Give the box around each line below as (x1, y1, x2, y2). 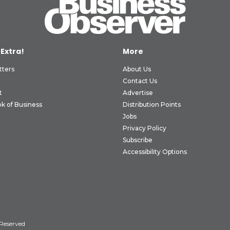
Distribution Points (123, 100, 181, 108)
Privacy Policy (123, 124, 166, 132)
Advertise (123, 88, 153, 97)
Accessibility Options (123, 147, 187, 156)
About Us (123, 65, 151, 73)
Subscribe (123, 136, 152, 144)
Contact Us (123, 76, 157, 85)
